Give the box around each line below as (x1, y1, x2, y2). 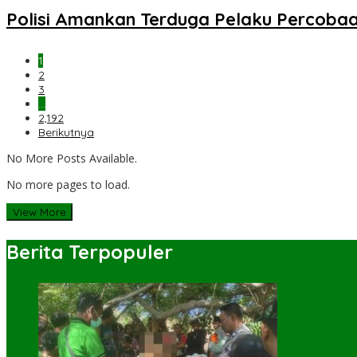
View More (13, 206, 66, 219)
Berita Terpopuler (6, 240, 173, 265)
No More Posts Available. (6, 151, 137, 167)
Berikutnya (38, 125, 94, 140)
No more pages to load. (6, 177, 130, 193)
